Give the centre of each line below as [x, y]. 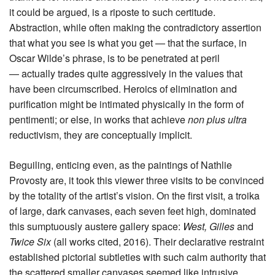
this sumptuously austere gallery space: [96, 226]
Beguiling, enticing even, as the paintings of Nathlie [121, 165]
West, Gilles [210, 226]
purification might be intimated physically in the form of [126, 104]
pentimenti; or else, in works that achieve [99, 119]
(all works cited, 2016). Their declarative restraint [157, 241]
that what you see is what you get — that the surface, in [128, 42]
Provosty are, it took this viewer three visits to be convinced [137, 180]
